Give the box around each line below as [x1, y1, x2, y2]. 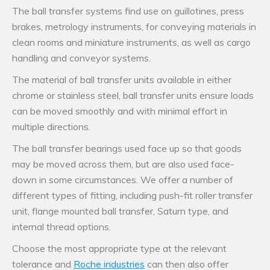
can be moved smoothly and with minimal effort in [12, 105, 227, 118]
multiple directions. [12, 121, 90, 133]
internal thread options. [12, 221, 111, 233]
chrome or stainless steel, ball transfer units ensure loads [12, 89, 254, 102]
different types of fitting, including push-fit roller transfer [12, 189, 253, 202]
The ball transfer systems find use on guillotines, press [12, 5, 244, 17]
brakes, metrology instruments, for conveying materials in [12, 20, 256, 33]
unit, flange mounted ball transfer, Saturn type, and [12, 205, 228, 218]
